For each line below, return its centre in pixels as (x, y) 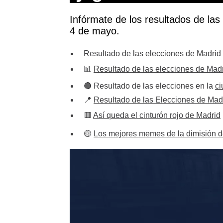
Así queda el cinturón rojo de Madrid (157, 115)
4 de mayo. (95, 31)
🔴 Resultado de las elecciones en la (149, 86)
